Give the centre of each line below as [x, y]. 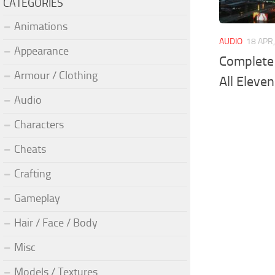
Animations [41, 26]
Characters [39, 124]
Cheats [30, 149]
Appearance [41, 51]
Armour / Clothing [56, 75]
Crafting [33, 173]
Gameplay [37, 198]
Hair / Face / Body [56, 223]
